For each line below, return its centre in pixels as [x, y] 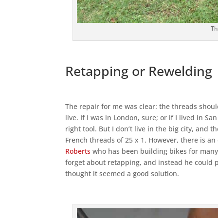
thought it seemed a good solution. [122, 174]
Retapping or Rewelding [139, 71]
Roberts [78, 151]
